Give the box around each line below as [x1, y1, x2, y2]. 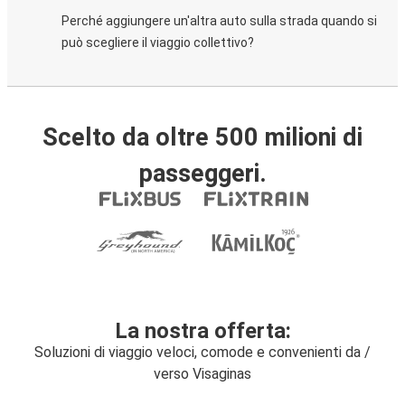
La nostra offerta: [114, 318, 291, 344]
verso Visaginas [154, 365, 251, 382]
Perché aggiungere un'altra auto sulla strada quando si [61, 14, 377, 28]
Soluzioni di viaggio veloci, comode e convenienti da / [34, 344, 371, 361]
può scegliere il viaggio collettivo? [61, 35, 254, 50]
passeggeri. [138, 159, 267, 188]
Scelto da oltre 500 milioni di [42, 123, 363, 152]
